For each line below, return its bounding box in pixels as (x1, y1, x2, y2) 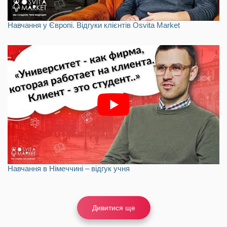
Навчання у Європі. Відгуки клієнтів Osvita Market (8, 20, 180, 29)
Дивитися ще (92, 203, 135, 212)
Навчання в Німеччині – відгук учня (8, 164, 130, 173)
